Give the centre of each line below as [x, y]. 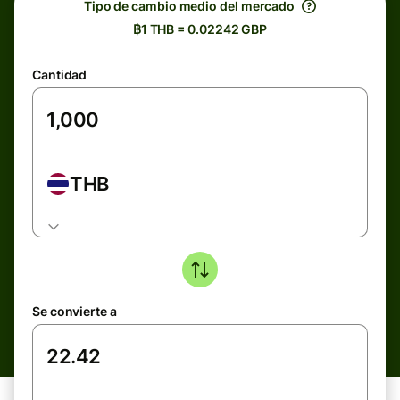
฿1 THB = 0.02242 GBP [200, 29]
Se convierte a [75, 311]
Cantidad [60, 75]
